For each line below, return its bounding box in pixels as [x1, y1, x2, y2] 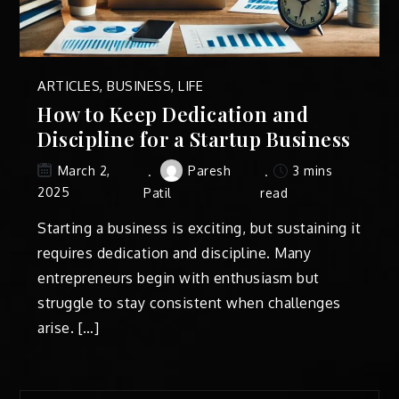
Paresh [188, 162, 232, 178]
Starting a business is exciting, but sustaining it [37, 218, 362, 237]
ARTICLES [37, 77, 101, 94]
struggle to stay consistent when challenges [37, 293, 341, 312]
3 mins [289, 162, 333, 178]
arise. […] [37, 318, 100, 337]
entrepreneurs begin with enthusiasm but [37, 268, 320, 287]
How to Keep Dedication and [37, 100, 309, 127]
